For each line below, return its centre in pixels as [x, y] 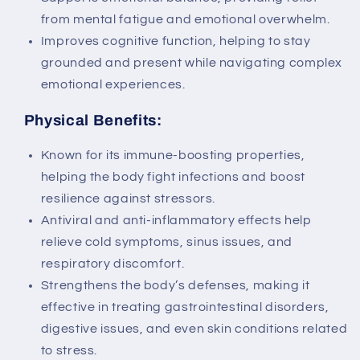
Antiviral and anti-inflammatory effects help [176, 221]
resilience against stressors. [128, 199]
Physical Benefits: [93, 120]
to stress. [69, 351]
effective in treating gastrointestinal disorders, [185, 307]
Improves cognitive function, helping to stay [176, 41]
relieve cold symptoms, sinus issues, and [166, 242]
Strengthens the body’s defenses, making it [175, 286]
